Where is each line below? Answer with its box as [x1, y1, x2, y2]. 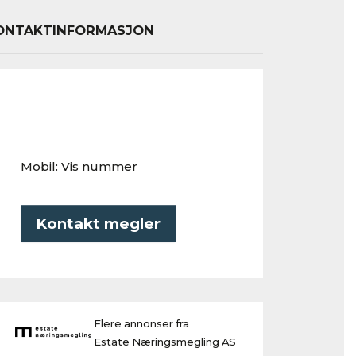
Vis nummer [61, 158, 137, 174]
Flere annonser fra [93, 317, 189, 330]
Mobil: [21, 158, 61, 174]
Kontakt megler [35, 214, 161, 233]
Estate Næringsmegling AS [93, 335, 236, 348]
